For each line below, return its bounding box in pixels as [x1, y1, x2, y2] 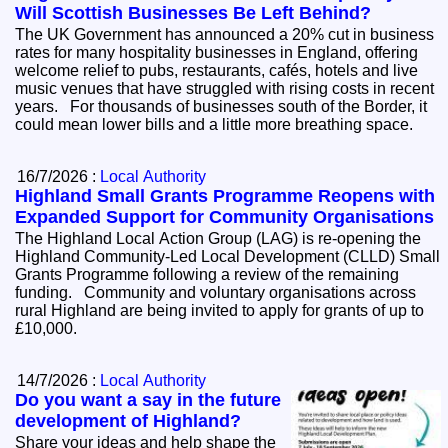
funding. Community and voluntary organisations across [15, 284, 85, 302]
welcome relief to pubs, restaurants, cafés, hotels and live [15, 62, 419, 80]
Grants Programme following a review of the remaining [15, 266, 400, 284]
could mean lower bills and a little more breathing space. [15, 116, 422, 134]
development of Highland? [15, 411, 242, 432]
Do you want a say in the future [15, 390, 282, 411]
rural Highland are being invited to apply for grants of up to [15, 302, 425, 320]
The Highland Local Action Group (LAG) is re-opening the [15, 230, 422, 248]
